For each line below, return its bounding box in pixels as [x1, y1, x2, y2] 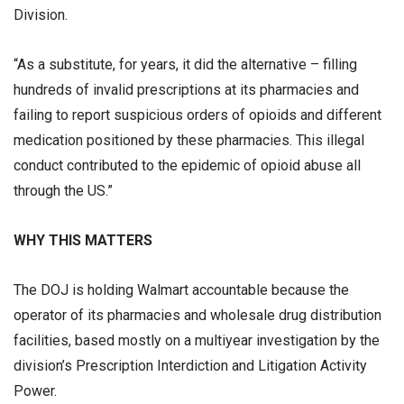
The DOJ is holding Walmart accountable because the [14, 281, 349, 299]
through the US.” [14, 181, 120, 199]
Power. [14, 382, 57, 400]
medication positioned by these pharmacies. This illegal [14, 131, 364, 149]
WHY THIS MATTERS [14, 232, 152, 250]
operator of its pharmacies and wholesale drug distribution [14, 307, 381, 325]
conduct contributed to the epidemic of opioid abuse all [14, 156, 361, 174]
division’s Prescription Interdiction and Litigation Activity [14, 357, 367, 375]
